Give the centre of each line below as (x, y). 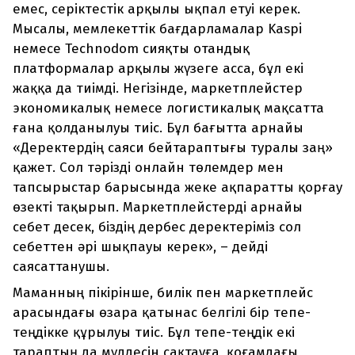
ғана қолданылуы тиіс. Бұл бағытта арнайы (158, 128)
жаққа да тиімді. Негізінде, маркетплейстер (158, 89)
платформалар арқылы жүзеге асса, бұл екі (158, 69)
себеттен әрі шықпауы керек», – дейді (140, 247)
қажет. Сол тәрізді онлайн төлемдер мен (148, 168)
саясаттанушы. (61, 267)
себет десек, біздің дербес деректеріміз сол (157, 227)
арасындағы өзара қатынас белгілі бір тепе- (162, 313)
